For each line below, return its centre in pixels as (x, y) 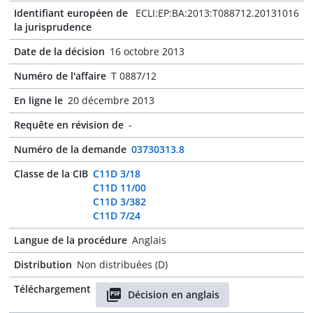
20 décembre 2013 (111, 100)
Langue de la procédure (71, 240)
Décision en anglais (174, 294)
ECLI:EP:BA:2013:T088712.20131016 (217, 13)
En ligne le (38, 100)
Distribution (43, 264)
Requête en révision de (69, 125)
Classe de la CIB (51, 174)
